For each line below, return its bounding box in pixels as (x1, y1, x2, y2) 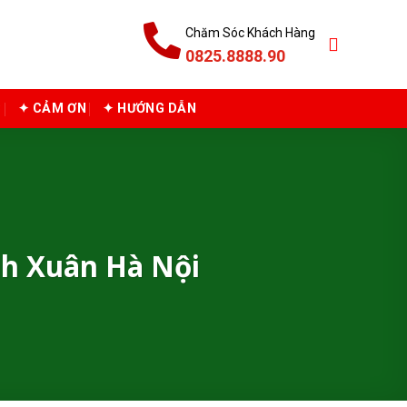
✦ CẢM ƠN (17, 101, 86, 116)
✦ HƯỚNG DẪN (102, 101, 197, 116)
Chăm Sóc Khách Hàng (185, 25, 315, 40)
